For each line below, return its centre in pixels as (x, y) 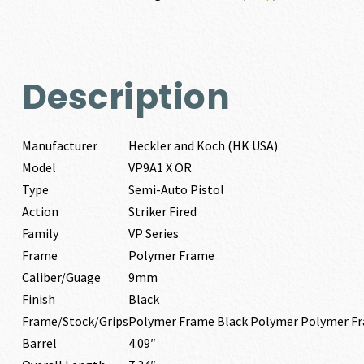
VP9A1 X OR (160, 167)
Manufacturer (59, 145)
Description (126, 97)
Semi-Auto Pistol (176, 189)
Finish (38, 299)
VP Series (153, 233)
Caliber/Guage (61, 277)
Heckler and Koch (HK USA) (203, 145)
